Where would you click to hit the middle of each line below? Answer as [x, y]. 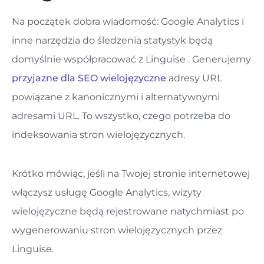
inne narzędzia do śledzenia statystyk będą [112, 40]
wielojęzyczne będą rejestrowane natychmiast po [128, 212]
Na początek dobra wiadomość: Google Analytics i [128, 22]
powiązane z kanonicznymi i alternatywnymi [116, 97]
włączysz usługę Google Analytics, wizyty [107, 193]
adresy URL [194, 78]
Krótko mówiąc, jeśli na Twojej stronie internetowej [131, 174]
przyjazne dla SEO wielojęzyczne [89, 78]
